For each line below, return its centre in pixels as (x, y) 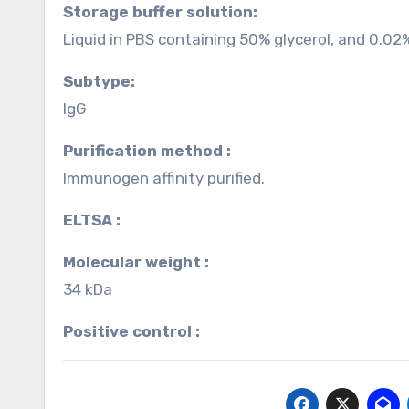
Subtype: (104, 81)
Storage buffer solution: (165, 12)
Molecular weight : (142, 262)
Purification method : (152, 151)
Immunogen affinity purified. (164, 178)
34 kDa (88, 289)
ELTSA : (97, 220)
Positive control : (136, 331)
